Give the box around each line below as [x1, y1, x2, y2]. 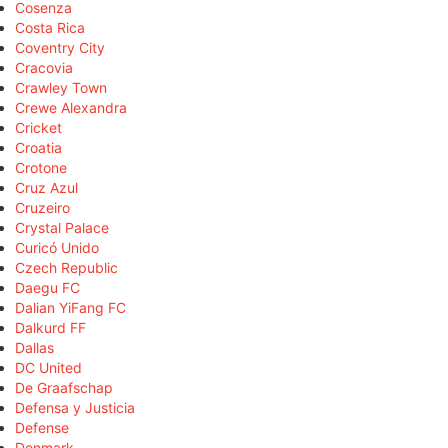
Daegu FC [15, 279, 80, 297]
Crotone [15, 159, 67, 177]
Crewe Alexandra [15, 99, 127, 117]
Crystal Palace [15, 219, 109, 237]
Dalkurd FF [15, 319, 86, 337]
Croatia [15, 139, 62, 157]
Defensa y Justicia [15, 399, 135, 417]
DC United [15, 359, 82, 377]
